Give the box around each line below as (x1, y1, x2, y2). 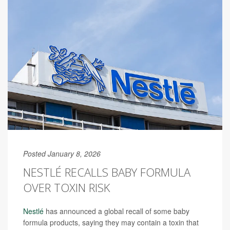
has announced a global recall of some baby (44, 206, 189, 217)
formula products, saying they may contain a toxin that (23, 217, 199, 228)
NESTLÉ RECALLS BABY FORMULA (23, 164, 190, 180)
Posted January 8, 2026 (23, 148, 101, 159)
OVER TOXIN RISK (23, 180, 110, 196)
